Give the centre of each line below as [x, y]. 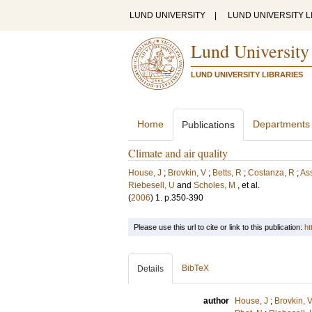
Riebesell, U [151, 185]
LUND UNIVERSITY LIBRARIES [247, 75]
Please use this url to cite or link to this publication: [219, 227]
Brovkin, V [187, 173]
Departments [281, 124]
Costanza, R [271, 173]
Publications [208, 125]
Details [150, 269]
